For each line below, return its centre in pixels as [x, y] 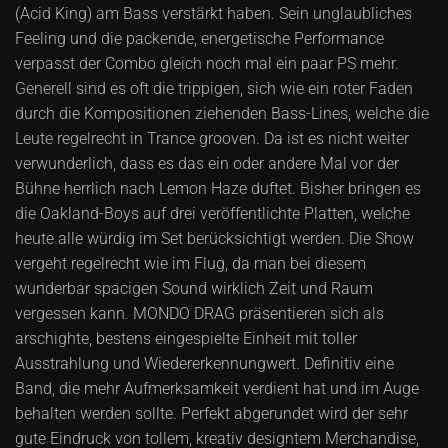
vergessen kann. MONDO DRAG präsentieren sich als [199, 313]
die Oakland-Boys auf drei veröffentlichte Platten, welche [212, 213]
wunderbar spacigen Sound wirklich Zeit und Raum [194, 288]
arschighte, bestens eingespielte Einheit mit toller [186, 338]
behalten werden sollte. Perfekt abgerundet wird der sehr [211, 413]
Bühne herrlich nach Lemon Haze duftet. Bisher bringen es [218, 188]
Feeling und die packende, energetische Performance [199, 38]
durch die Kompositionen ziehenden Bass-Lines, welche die [222, 113]
